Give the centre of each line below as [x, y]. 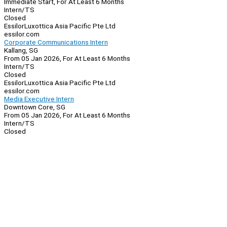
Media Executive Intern [39, 99]
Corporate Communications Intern [56, 42]
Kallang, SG [21, 50]
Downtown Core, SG [35, 107]
